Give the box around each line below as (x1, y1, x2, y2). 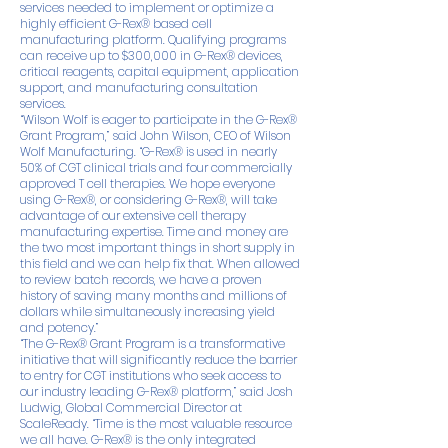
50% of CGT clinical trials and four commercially (20, 160, 292, 176)
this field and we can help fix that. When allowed (20, 256, 300, 272)
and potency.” (20, 320, 99, 336)
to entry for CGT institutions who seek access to (20, 368, 281, 384)
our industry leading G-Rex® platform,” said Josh (20, 384, 293, 400)
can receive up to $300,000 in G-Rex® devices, (20, 48, 283, 64)
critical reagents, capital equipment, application (20, 64, 299, 80)
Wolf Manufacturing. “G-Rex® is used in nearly (20, 144, 277, 160)
